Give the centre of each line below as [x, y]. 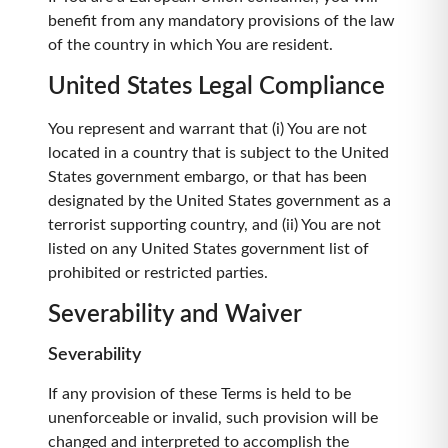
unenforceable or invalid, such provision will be [213, 418]
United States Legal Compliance [216, 87]
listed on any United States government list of [208, 249]
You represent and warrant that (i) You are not [207, 129]
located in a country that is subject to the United [218, 153]
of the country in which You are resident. [190, 45]
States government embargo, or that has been [207, 177]
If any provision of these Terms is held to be [199, 394]
